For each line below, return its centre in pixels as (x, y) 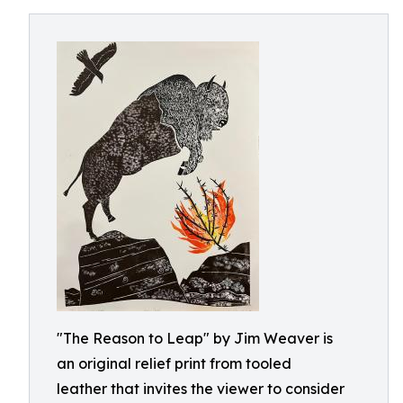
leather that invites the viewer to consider (201, 389)
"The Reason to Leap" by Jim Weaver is (195, 338)
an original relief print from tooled (174, 363)
